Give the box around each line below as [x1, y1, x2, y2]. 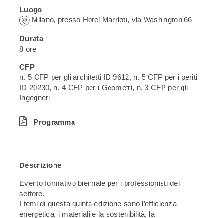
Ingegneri [19, 93, 50, 102]
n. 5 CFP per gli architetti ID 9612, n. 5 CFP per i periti [19, 73, 198, 81]
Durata [19, 34, 43, 43]
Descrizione [19, 161, 62, 170]
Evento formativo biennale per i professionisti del [19, 179, 180, 188]
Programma [34, 118, 75, 127]
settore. [19, 189, 45, 198]
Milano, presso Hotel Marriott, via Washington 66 [30, 16, 192, 24]
